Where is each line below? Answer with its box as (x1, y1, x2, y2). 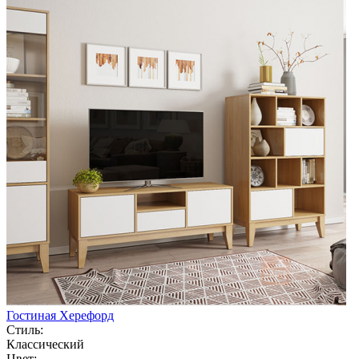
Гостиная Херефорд (6, 308, 114, 322)
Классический (6, 337, 84, 351)
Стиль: (6, 322, 43, 337)
